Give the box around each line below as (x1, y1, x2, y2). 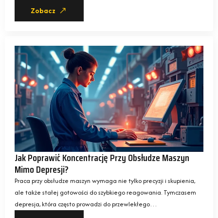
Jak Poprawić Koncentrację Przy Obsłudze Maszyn (15, 150, 189, 166)
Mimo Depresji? (15, 162, 69, 178)
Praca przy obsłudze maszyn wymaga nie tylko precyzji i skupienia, (15, 176, 195, 186)
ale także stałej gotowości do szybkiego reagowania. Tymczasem (15, 188, 196, 198)
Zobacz (31, 6, 55, 15)
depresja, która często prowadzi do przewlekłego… (15, 200, 157, 209)
